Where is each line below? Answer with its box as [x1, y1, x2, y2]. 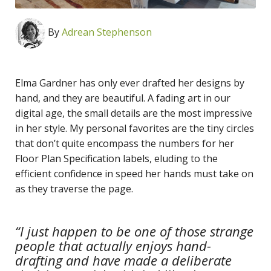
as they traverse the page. [15, 182, 133, 196]
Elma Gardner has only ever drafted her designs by [15, 76, 244, 90]
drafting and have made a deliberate [15, 251, 232, 270]
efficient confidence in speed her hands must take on [15, 167, 253, 181]
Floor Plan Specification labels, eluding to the [15, 152, 218, 166]
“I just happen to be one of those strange [15, 222, 253, 241]
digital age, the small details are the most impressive [15, 106, 252, 120]
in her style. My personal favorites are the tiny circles [15, 122, 254, 135]
